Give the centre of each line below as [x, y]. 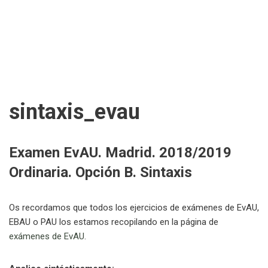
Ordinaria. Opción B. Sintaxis [100, 172]
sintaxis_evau [74, 112]
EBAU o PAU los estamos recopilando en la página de [114, 222]
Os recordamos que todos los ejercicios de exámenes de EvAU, [134, 208]
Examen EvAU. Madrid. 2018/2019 [120, 153]
